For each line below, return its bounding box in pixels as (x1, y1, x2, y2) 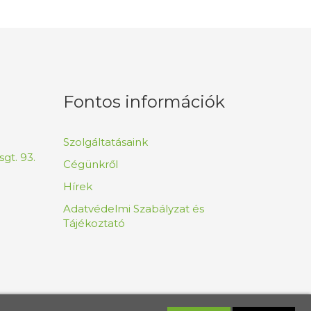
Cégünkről (63, 157, 118, 171)
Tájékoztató (63, 216, 125, 230)
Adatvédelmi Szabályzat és (63, 201, 204, 215)
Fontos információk (63, 91, 225, 112)
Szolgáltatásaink (63, 135, 148, 149)
